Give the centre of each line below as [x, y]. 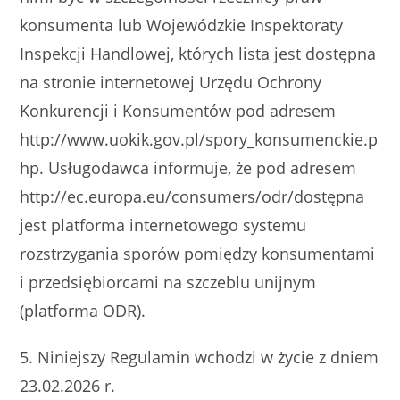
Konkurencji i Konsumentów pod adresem [178, 111]
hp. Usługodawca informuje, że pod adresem [188, 168]
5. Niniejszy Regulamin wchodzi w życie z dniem [200, 357]
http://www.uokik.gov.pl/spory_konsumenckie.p [199, 139]
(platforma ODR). [83, 311]
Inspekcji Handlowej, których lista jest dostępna [198, 54]
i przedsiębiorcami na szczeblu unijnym [168, 282]
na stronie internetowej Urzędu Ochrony [171, 82]
